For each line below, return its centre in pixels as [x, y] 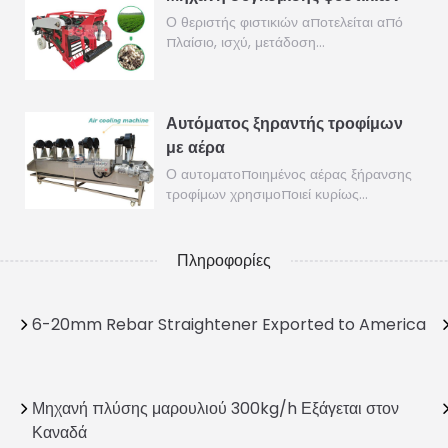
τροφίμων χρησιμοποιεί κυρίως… [266, 194]
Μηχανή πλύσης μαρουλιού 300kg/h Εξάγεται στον [215, 408]
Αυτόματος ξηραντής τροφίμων [284, 124]
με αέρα [195, 148]
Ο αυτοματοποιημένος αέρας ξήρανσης [288, 174]
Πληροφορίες [224, 260]
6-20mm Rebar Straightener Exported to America [228, 324]
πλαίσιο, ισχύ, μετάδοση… [245, 42]
